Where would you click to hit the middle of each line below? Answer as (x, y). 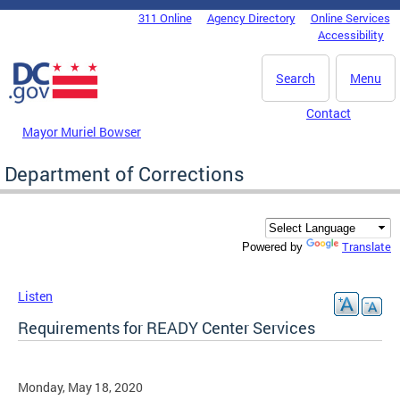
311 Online (165, 18)
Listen (35, 296)
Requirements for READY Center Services (167, 328)
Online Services (350, 18)
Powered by (274, 247)
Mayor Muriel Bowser (82, 131)
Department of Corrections (125, 173)
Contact (329, 113)
